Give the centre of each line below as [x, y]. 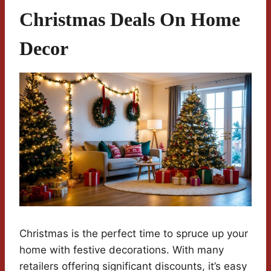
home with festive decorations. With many [122, 250]
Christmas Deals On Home [130, 19]
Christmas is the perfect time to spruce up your [134, 233]
